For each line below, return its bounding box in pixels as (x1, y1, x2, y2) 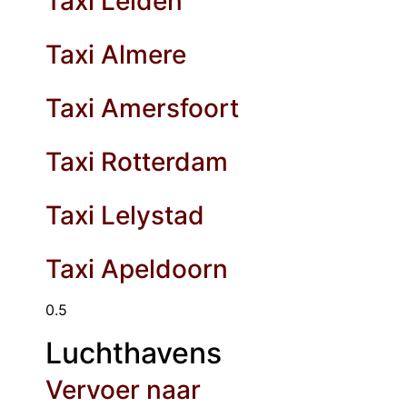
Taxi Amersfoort (45, 93, 239, 124)
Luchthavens (45, 335, 222, 372)
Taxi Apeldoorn (45, 253, 228, 285)
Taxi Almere (45, 39, 186, 71)
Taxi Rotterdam (45, 146, 228, 178)
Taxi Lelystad (45, 200, 204, 232)
